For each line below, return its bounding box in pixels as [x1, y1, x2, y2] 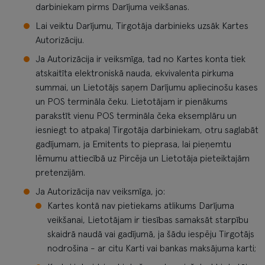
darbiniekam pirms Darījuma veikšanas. [35, 2, 189, 12]
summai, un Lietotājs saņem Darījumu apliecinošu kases [35, 83, 258, 92]
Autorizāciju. [35, 35, 84, 45]
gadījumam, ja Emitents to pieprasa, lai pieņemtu [35, 140, 231, 149]
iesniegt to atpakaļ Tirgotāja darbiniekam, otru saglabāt [35, 125, 258, 135]
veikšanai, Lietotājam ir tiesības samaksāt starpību [47, 215, 248, 225]
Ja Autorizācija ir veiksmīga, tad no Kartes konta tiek [35, 54, 245, 64]
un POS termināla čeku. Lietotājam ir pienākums [35, 97, 228, 106]
